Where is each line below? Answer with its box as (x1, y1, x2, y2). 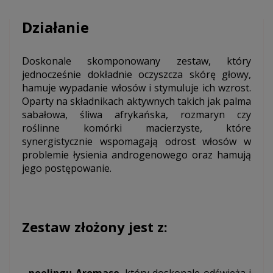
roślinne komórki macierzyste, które (22, 121, 251, 135)
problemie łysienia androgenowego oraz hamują (22, 148, 251, 162)
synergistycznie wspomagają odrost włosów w (22, 135, 251, 149)
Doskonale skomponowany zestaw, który (22, 54, 251, 68)
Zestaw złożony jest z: (22, 218, 168, 236)
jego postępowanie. (22, 161, 112, 175)
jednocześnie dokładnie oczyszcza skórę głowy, (22, 68, 251, 82)
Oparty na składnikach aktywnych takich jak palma (22, 94, 251, 108)
